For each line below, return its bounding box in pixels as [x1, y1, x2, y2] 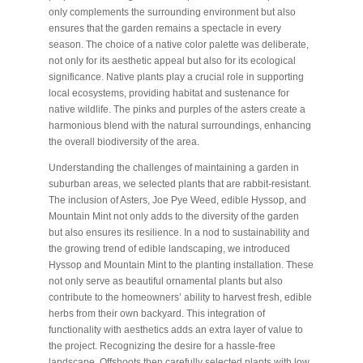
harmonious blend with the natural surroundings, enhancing [48, 120, 311, 131]
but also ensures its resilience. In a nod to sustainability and [48, 227, 310, 238]
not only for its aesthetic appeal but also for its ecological [48, 55, 296, 66]
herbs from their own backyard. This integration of [48, 308, 265, 319]
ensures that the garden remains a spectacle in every [48, 23, 281, 34]
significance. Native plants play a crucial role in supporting [48, 71, 304, 83]
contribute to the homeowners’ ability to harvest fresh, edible [48, 292, 312, 303]
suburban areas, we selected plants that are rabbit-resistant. [48, 178, 311, 190]
